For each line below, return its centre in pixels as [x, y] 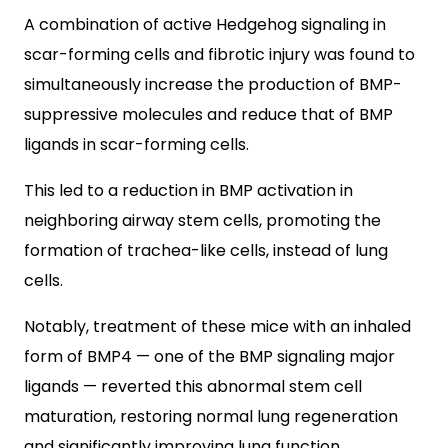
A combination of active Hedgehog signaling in [205, 24]
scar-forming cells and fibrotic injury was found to [219, 54]
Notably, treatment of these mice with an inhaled [217, 326]
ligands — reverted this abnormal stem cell [193, 386]
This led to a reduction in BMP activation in [188, 190]
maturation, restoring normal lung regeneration [211, 416]
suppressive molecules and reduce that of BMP [208, 114]
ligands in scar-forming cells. [136, 144]
